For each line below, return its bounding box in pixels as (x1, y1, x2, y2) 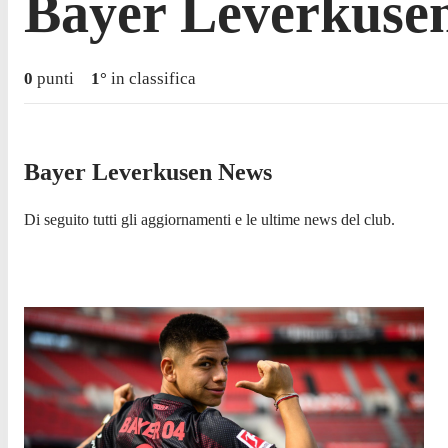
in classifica (107, 68, 196, 88)
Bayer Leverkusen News (24, 158, 272, 185)
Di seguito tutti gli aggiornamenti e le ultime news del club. (24, 210, 395, 228)
